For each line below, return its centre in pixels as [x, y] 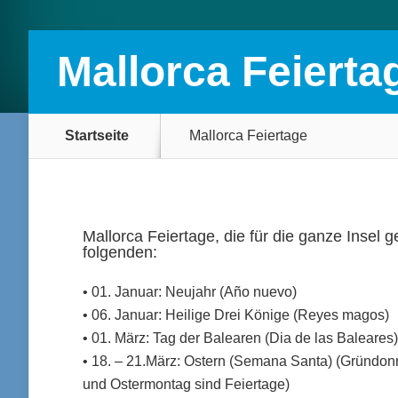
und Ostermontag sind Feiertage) [186, 384]
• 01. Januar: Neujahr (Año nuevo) [190, 292]
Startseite [97, 135]
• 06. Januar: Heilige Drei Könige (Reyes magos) [236, 315]
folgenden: [120, 252]
